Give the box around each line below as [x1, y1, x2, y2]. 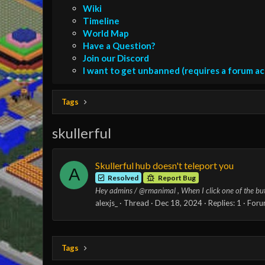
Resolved [108, 173, 139, 182]
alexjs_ [95, 198, 118, 208]
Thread [124, 198, 149, 208]
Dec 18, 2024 [155, 198, 202, 208]
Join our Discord [83, 52, 149, 63]
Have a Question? [83, 40, 155, 51]
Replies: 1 [208, 198, 241, 208]
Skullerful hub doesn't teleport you [95, 159, 234, 171]
